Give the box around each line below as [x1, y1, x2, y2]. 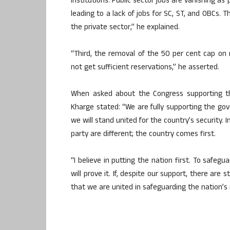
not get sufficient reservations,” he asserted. [71, 61, 219, 74]
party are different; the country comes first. [71, 128, 216, 141]
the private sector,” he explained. [71, 21, 180, 34]
